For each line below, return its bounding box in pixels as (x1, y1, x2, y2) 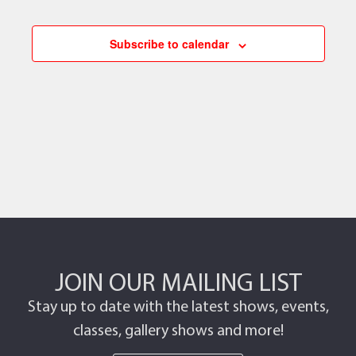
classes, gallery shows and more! (72, 319, 284, 340)
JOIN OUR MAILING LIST (54, 265, 302, 298)
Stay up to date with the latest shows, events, (27, 296, 329, 316)
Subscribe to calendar (110, 36, 229, 52)
